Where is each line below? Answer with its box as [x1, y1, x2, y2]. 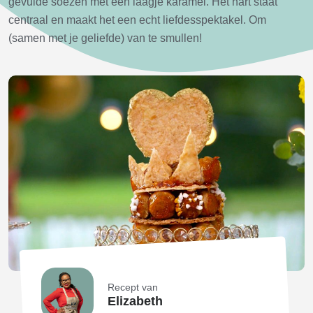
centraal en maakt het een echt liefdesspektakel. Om [8, 14, 266, 26]
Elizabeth [107, 294, 163, 308]
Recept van [107, 282, 158, 293]
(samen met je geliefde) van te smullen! [8, 32, 202, 44]
